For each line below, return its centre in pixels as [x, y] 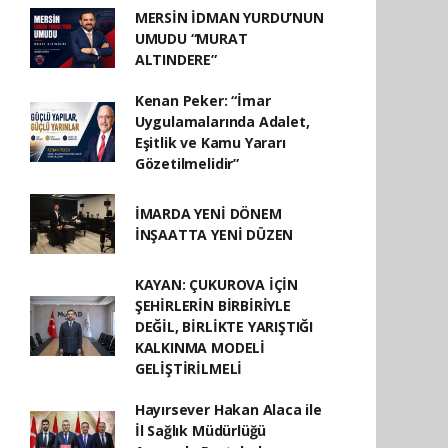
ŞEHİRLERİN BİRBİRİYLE [212, 305]
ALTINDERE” [175, 59]
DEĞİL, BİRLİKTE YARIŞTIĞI [224, 326]
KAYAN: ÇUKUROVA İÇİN [216, 284]
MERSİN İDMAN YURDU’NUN [229, 17]
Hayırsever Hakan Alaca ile [228, 409]
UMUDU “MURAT [191, 38]
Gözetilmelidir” [186, 163]
